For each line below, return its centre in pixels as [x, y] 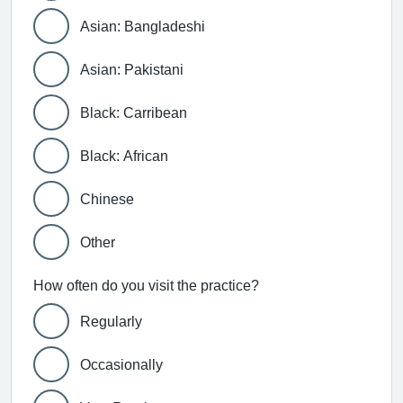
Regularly [111, 321]
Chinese [107, 198]
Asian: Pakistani [132, 69]
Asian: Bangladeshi [143, 26]
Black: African [124, 155]
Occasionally [121, 364]
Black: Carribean [134, 112]
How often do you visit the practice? [146, 285]
